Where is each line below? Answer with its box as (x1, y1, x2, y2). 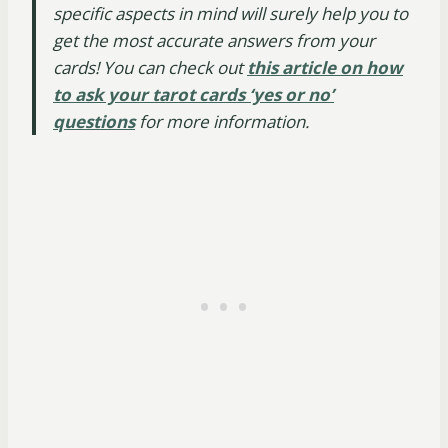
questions (53, 110, 135, 134)
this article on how (247, 56, 403, 80)
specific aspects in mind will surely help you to (53, 2, 408, 26)
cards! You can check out (53, 56, 247, 80)
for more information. (135, 110, 309, 134)
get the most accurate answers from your (53, 29, 375, 53)
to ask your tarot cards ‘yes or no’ (53, 83, 334, 107)
